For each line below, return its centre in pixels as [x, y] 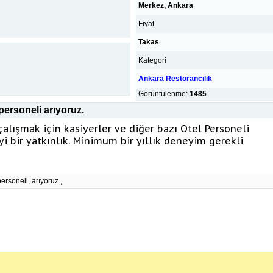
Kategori [151, 60]
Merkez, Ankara [166, 5]
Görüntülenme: [163, 94]
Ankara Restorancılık [175, 79]
